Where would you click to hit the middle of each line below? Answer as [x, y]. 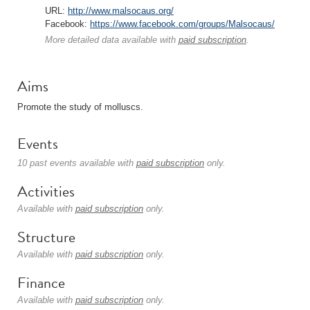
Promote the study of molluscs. [80, 107]
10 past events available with [77, 163]
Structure [46, 237]
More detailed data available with [112, 40]
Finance [41, 283]
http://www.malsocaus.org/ [121, 11]
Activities [46, 191]
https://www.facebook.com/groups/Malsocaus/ [182, 24]
